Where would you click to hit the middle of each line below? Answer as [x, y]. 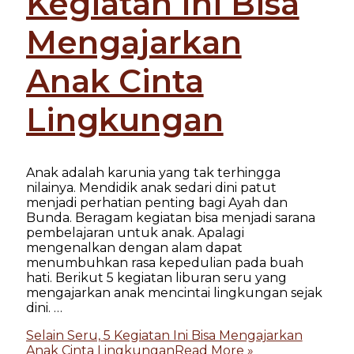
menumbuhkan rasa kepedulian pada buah [164, 262]
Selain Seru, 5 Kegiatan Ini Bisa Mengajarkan [164, 335]
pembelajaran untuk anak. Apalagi [135, 232]
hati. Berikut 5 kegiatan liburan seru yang [156, 277]
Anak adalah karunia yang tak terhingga [153, 172]
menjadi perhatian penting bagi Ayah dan [156, 202]
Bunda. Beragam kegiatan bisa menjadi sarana [170, 217]
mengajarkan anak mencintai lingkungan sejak [174, 292]
